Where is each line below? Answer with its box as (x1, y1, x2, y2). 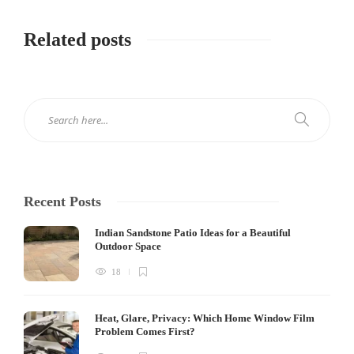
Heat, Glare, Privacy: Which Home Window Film (95, 311, 314, 324)
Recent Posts (24, 193, 101, 209)
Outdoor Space (95, 239, 164, 252)
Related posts (24, 28, 131, 50)
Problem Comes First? (95, 325, 198, 337)
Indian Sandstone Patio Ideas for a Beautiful (95, 226, 291, 239)
